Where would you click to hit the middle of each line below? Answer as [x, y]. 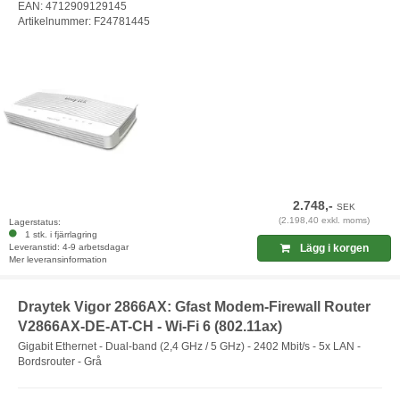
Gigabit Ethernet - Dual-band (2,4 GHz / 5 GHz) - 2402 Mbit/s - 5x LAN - [189, 346]
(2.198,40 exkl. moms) [325, 221]
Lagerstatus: [35, 222]
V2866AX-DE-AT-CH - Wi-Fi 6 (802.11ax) [150, 327]
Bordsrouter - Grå [60, 361]
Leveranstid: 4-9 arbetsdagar [69, 247]
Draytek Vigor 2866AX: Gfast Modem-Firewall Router [194, 307]
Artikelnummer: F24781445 [84, 21]
